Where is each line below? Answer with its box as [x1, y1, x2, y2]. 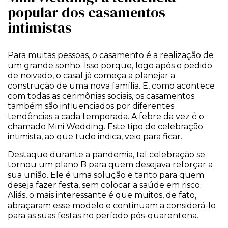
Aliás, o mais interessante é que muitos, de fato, [8, 190, 196, 200]
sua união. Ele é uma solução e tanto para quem [8, 169, 204, 180]
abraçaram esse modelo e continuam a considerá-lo [8, 200, 216, 210]
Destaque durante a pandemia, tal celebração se [8, 149, 205, 159]
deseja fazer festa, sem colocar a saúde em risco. [8, 180, 202, 190]
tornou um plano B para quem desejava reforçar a [8, 159, 213, 169]
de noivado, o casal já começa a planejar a [8, 71, 175, 81]
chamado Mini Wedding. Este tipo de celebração [8, 122, 203, 132]
